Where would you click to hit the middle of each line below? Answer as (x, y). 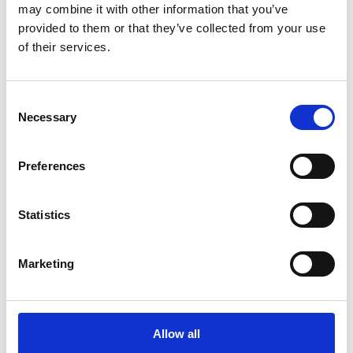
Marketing (46, 263)
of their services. (64, 46)
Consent (28, 101)
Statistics (44, 214)
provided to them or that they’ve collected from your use (172, 28)
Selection (30, 120)
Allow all (176, 333)
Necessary (47, 117)
